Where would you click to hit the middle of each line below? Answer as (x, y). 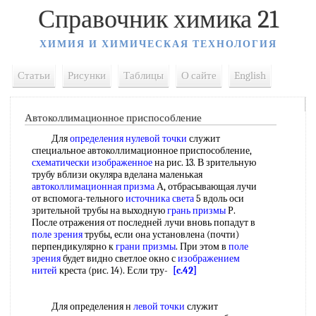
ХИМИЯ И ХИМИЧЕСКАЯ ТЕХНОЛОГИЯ (158, 44)
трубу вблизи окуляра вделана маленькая (117, 175)
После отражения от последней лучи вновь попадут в (144, 223)
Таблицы (144, 75)
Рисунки (87, 75)
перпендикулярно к (74, 247)
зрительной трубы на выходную (99, 211)
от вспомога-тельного (79, 199)
